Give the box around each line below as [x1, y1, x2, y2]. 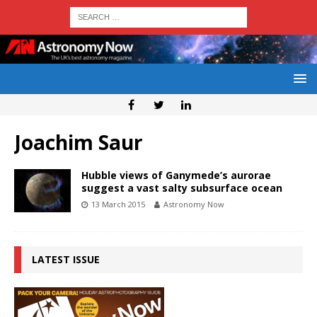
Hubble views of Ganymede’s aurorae [81, 168, 271, 183]
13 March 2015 [91, 199, 145, 210]
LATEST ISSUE [32, 253, 100, 267]
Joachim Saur [14, 129, 143, 156]
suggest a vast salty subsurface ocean [81, 181, 282, 195]
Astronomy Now [163, 199, 224, 210]
